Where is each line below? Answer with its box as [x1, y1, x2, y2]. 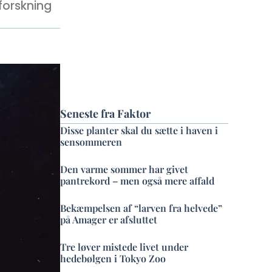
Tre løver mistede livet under [60, 240, 189, 253]
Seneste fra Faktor [60, 106, 151, 121]
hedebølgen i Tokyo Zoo [60, 252, 166, 265]
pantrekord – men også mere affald [60, 174, 215, 187]
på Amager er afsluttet [60, 213, 158, 226]
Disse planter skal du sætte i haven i [60, 124, 219, 137]
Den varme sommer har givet [60, 163, 189, 175]
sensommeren [60, 135, 123, 148]
